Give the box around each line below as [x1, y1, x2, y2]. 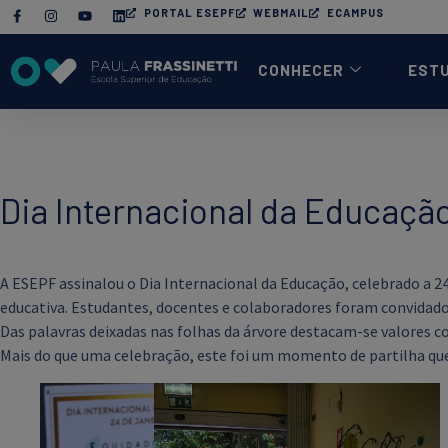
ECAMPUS [326, 6, 384, 19]
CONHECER [257, 61, 344, 79]
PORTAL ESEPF [143, 6, 236, 19]
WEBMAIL [253, 6, 309, 19]
